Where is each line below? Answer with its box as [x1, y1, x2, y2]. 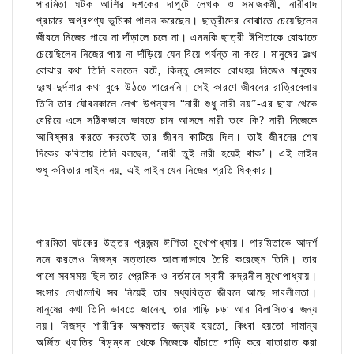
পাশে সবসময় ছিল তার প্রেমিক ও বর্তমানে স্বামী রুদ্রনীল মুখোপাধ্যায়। [36, 270, 318, 283]
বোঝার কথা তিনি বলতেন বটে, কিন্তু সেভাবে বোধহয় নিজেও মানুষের [36, 65, 318, 77]
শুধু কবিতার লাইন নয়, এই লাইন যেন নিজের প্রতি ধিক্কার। [36, 164, 275, 177]
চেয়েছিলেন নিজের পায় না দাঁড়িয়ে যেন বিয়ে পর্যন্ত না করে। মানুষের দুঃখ [36, 48, 318, 61]
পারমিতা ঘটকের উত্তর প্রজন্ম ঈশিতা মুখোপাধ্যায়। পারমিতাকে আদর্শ [36, 237, 318, 250]
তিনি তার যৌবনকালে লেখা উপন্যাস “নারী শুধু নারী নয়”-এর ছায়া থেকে [36, 98, 318, 111]
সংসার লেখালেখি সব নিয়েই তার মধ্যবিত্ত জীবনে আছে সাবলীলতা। [36, 287, 318, 299]
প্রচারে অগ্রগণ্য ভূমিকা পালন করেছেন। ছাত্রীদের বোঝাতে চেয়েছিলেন [36, 15, 318, 28]
